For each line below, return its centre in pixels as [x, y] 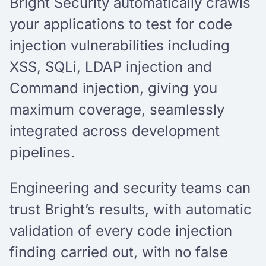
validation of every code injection [121, 230]
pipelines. [42, 152]
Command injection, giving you [113, 88]
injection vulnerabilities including [120, 45]
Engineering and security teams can [130, 188]
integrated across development [115, 131]
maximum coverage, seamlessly [117, 109]
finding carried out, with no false [119, 252]
